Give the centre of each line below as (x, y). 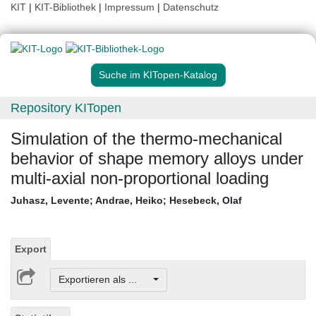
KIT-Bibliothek (67, 7)
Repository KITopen (66, 108)
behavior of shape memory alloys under (157, 159)
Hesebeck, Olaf (206, 201)
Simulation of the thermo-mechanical (146, 139)
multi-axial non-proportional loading (140, 178)
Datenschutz (191, 7)
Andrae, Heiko (129, 201)
